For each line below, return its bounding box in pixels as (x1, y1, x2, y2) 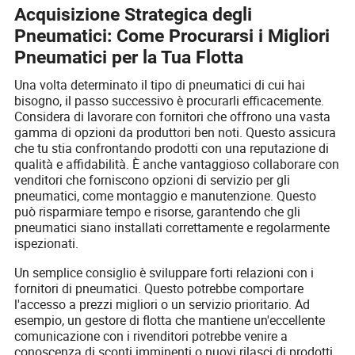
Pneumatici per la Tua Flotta (14, 46, 244, 68)
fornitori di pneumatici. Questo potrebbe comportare (14, 279, 304, 297)
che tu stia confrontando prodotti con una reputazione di (14, 139, 330, 157)
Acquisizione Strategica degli (14, 3, 253, 25)
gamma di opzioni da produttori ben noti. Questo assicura (14, 123, 337, 141)
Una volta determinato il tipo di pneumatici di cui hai (14, 75, 306, 94)
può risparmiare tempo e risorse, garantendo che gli (14, 202, 301, 220)
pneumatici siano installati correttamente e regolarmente (14, 218, 330, 236)
